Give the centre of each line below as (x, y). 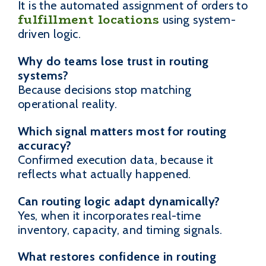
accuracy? (45, 145)
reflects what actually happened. (104, 174)
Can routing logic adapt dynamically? (119, 201)
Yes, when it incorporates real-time (109, 215)
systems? (43, 75)
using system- (198, 19)
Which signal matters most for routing (122, 131)
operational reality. (67, 104)
